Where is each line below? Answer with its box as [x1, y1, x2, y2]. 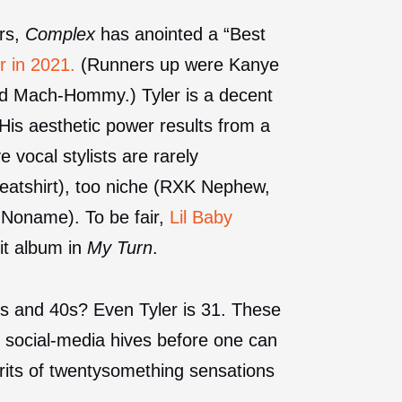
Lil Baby [170, 206, 232, 227]
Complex [25, 23, 95, 44]
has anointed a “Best [95, 23, 266, 44]
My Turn [87, 237, 153, 258]
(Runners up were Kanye [75, 54, 279, 74]
